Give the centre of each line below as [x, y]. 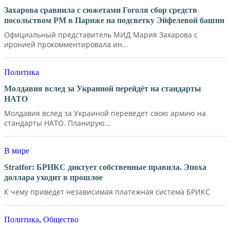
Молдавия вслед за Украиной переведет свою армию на [105, 113]
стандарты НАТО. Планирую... [57, 123]
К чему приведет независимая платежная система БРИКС [107, 191]
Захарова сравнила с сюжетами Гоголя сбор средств [101, 10]
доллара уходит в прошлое [53, 177]
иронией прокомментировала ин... [66, 44]
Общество [61, 219]
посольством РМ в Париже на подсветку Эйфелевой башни [114, 20]
